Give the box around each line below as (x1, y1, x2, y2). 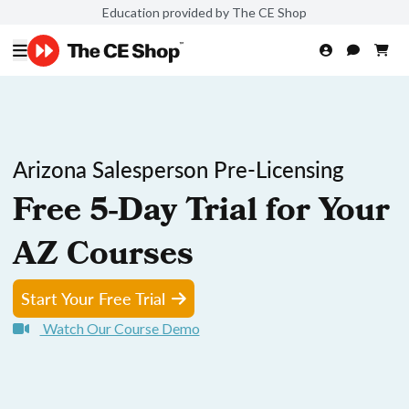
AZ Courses (13, 230, 194, 285)
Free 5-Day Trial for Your (13, 186, 390, 241)
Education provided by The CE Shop (102, 4, 307, 20)
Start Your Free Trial (21, 287, 165, 309)
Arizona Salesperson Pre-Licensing (13, 153, 344, 184)
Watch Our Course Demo (39, 320, 200, 337)
